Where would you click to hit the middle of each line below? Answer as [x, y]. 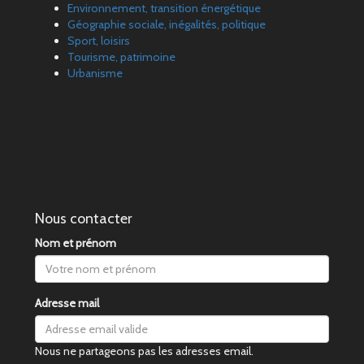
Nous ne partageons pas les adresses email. [144, 351]
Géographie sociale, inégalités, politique [167, 24]
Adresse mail [67, 303]
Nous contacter [84, 218]
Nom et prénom [76, 243]
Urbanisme [95, 73]
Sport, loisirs [99, 40]
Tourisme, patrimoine [121, 56]
